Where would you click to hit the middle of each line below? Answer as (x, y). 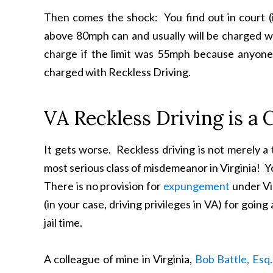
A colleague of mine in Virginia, (119, 259)
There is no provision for (104, 186)
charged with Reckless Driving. (117, 72)
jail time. (63, 222)
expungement (196, 186)
